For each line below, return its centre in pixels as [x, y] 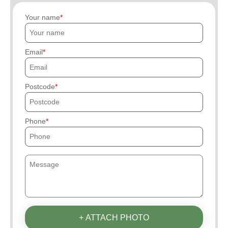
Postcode [40, 87]
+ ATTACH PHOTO [114, 218]
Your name [42, 18]
